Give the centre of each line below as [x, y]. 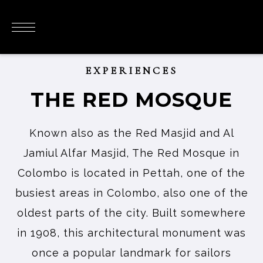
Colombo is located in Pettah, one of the [131, 173]
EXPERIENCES [131, 70]
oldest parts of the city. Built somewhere [131, 213]
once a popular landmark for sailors [131, 253]
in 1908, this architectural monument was [131, 233]
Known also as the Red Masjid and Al [131, 133]
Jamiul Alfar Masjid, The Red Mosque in [131, 153]
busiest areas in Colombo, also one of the [131, 193]
